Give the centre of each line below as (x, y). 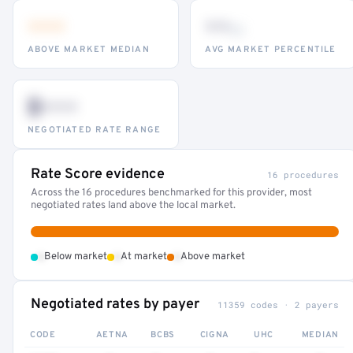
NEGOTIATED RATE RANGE (95, 130)
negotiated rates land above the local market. (133, 206)
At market (144, 257)
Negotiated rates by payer (115, 305)
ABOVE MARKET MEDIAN (89, 50)
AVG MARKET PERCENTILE (271, 50)
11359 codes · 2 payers (278, 305)
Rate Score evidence (98, 175)
